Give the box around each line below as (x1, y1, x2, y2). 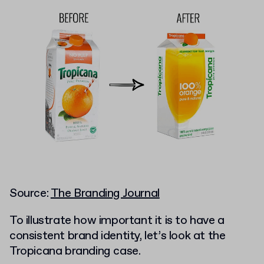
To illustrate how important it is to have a (9, 213, 225, 229)
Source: (9, 186, 51, 202)
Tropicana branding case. (9, 243, 141, 260)
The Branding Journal (50, 186, 160, 202)
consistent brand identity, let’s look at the (9, 228, 226, 245)
